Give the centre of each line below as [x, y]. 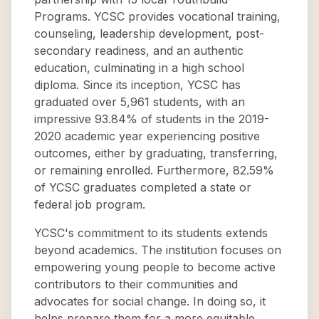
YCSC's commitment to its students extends [151, 233]
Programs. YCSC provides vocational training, [157, 16]
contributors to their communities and [136, 284]
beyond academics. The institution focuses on [158, 250]
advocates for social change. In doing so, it [150, 301]
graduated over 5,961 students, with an [140, 102]
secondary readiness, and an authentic [139, 51]
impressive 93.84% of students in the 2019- [152, 119]
